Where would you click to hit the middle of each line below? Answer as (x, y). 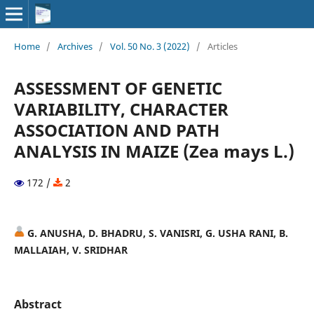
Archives (75, 46)
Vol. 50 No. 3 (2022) (150, 46)
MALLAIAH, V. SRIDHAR (70, 250)
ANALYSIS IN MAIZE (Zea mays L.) (154, 151)
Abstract (37, 304)
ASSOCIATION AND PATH (116, 130)
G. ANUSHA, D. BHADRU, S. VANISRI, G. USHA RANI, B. (156, 233)
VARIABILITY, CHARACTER (121, 109)
